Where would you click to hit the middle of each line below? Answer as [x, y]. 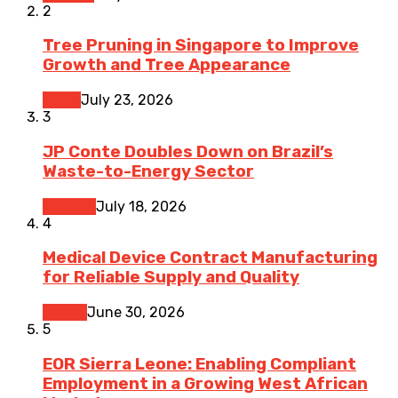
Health [65, 312]
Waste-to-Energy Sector [148, 171]
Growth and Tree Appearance [167, 65]
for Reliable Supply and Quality [171, 278]
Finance [69, 206]
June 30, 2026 [136, 312]
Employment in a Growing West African [205, 383]
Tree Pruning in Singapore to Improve [201, 46]
